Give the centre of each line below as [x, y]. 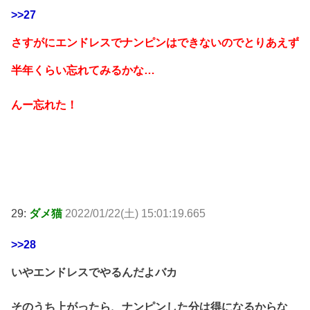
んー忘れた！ [44, 104]
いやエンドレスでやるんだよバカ [94, 273]
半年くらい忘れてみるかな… [83, 71]
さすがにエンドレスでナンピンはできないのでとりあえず [155, 43]
